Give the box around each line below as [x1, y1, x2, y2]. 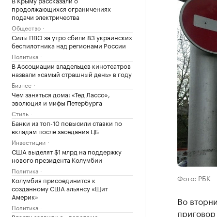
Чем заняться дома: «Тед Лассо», [12, 89, 110, 99]
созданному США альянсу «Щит [12, 183, 108, 193]
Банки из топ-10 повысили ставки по [12, 118, 122, 127]
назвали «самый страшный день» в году [12, 69, 132, 78]
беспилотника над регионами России [12, 40, 126, 50]
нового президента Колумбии [12, 155, 102, 164]
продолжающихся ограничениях [12, 3, 111, 13]
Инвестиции [12, 137, 46, 146]
